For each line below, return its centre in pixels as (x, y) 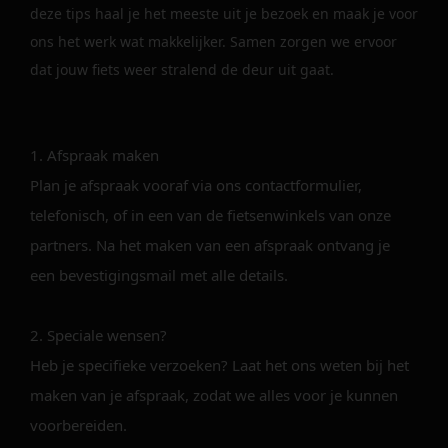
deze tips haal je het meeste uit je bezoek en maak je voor (224, 13)
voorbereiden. (78, 425)
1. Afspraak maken (94, 155)
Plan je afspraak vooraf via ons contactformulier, (196, 185)
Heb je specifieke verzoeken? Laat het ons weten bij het (219, 365)
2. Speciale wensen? (98, 335)
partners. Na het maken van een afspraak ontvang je (210, 245)
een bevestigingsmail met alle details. (159, 275)
